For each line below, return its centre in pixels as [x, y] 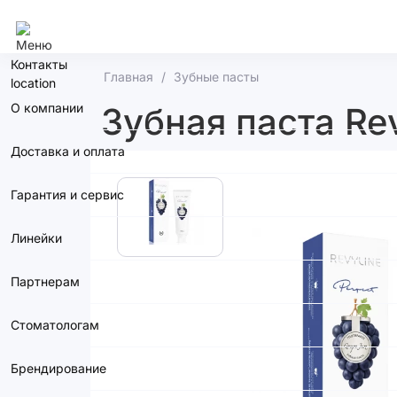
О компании [47, 108]
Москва [55, 21]
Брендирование [58, 368]
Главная [128, 77]
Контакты [39, 64]
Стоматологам [55, 325]
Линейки [36, 238]
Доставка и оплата [68, 151]
